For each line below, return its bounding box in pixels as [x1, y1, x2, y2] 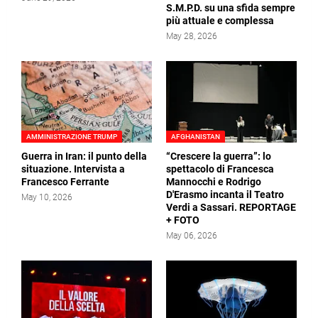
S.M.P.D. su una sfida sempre [166, 2, 295, 14]
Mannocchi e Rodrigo [166, 176, 261, 188]
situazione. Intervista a [21, 163, 125, 175]
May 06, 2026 [166, 231, 217, 241]
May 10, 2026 [21, 192, 72, 203]
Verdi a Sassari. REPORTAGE [166, 202, 296, 214]
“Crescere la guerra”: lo [166, 150, 271, 163]
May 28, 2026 [166, 31, 217, 42]
